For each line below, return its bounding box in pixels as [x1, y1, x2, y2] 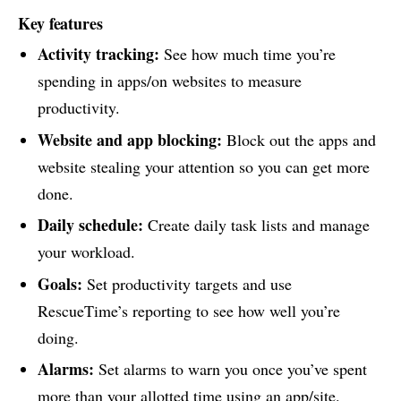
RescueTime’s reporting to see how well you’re [37, 299, 340, 321]
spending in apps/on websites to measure [37, 70, 302, 92]
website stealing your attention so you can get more [37, 155, 370, 177]
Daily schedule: [37, 213, 143, 237]
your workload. [37, 241, 135, 263]
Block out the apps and [221, 128, 376, 150]
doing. [37, 326, 79, 348]
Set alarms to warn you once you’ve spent [93, 357, 367, 380]
